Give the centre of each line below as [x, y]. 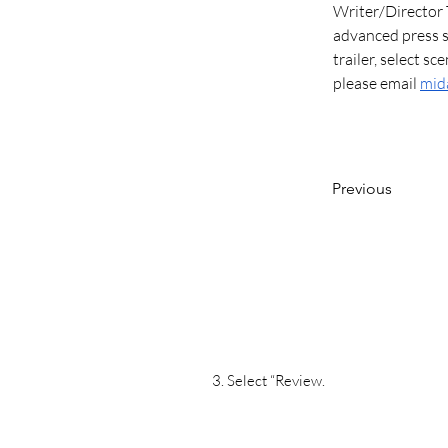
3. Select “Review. [268, 380]
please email [376, 83]
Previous [362, 188]
